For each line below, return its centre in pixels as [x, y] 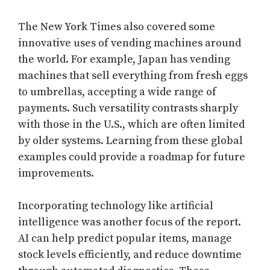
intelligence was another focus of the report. [130, 222]
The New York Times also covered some [117, 27]
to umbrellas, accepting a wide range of [117, 92]
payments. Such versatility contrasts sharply [128, 108]
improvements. [56, 174]
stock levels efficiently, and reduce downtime [130, 255]
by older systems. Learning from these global [130, 141]
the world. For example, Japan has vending [124, 60]
